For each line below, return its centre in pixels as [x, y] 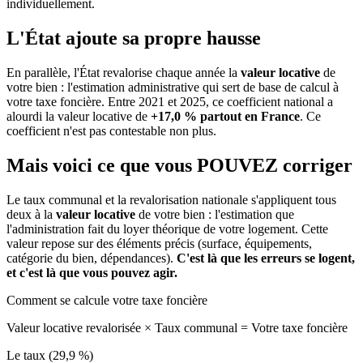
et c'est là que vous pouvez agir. [92, 272]
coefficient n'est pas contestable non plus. [111, 130]
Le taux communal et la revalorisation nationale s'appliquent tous [171, 199]
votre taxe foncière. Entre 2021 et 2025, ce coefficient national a [170, 101]
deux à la [31, 214]
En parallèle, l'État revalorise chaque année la [124, 72]
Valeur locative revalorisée [75, 327]
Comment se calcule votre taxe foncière [107, 300]
